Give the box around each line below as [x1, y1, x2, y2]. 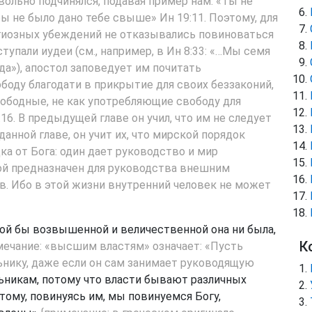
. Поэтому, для [204, 11, 278, 24]
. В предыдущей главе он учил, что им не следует [13, 111, 272, 125]
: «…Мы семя [205, 45, 270, 58]
